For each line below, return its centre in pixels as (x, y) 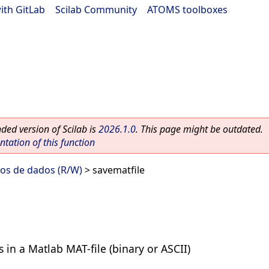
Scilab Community (96, 10)
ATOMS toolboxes (187, 10)
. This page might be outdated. (199, 129)
